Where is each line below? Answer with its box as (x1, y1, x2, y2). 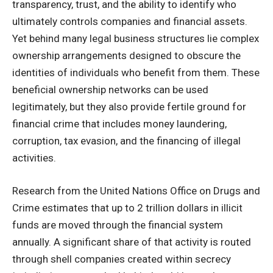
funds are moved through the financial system (12, 218, 223, 231)
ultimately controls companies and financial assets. (12, 15, 247, 28)
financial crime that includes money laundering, (12, 118, 227, 130)
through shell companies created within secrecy (12, 252, 231, 265)
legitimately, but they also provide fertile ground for (12, 101, 246, 113)
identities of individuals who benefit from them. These (12, 66, 260, 79)
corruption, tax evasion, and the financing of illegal (12, 135, 241, 147)
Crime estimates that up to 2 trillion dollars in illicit (12, 201, 243, 214)
